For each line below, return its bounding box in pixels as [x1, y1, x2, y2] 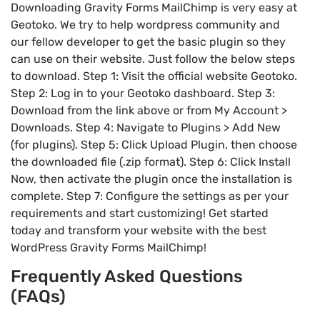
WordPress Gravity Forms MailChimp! [11, 240, 206, 254]
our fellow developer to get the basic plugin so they [11, 34, 286, 49]
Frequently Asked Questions [11, 266, 243, 287]
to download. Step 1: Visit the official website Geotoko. [11, 69, 297, 83]
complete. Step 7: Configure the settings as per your [11, 189, 289, 203]
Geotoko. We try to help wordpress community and [11, 17, 280, 31]
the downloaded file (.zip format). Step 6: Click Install [11, 154, 291, 169]
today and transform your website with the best [11, 223, 266, 237]
